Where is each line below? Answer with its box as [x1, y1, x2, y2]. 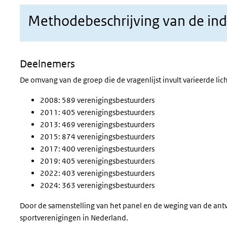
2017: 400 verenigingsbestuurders [40, 144, 155, 154]
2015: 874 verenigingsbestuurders [40, 132, 155, 141]
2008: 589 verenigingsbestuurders [40, 95, 155, 105]
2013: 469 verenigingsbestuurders [40, 120, 155, 129]
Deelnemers [20, 58, 75, 70]
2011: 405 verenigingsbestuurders [40, 107, 155, 117]
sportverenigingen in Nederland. [20, 213, 128, 222]
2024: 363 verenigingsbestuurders [40, 180, 155, 190]
